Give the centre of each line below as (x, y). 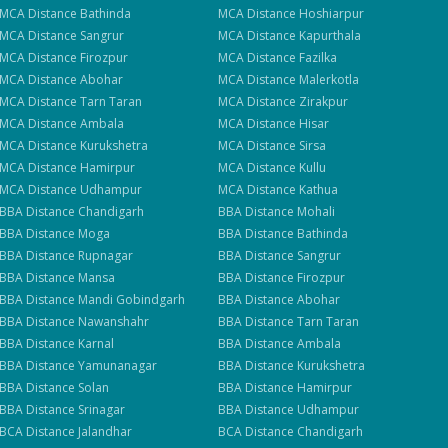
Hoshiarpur (332, 13)
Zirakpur (324, 101)
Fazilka (318, 57)
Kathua (319, 189)
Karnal (95, 343)
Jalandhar (104, 431)
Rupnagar (105, 255)
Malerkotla (329, 79)
